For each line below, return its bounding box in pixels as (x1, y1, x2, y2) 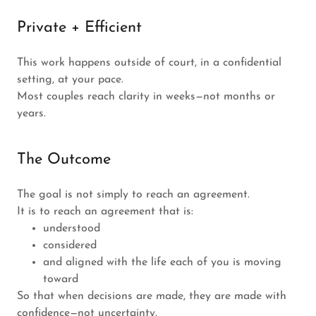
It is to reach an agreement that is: (17, 206, 193, 218)
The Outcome (17, 152, 111, 169)
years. (17, 108, 46, 120)
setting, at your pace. (17, 74, 123, 86)
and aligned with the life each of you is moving (42, 257, 281, 269)
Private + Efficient (17, 20, 142, 37)
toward (42, 274, 78, 286)
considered (42, 240, 97, 252)
